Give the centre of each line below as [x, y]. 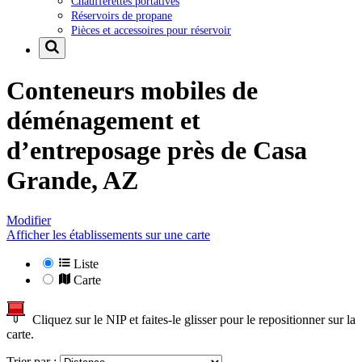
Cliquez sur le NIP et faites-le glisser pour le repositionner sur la [191, 319]
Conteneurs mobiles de [132, 91]
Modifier [29, 220]
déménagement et [103, 121]
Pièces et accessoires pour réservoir [151, 29]
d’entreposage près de [130, 151]
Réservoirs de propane [122, 15]
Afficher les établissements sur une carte [108, 234]
